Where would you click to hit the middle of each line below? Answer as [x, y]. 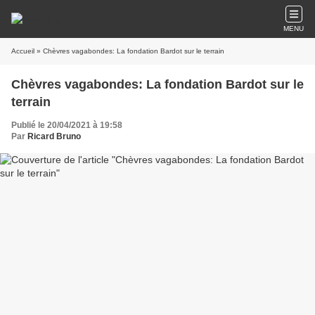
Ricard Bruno [54, 136]
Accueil [23, 51]
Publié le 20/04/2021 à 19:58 [67, 125]
